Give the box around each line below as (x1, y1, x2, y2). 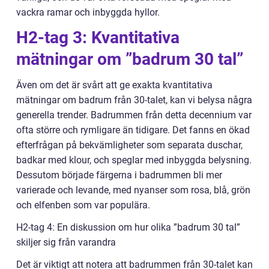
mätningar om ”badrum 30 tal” (16, 49, 243, 70)
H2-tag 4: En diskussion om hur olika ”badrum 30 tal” (16, 222, 240, 234)
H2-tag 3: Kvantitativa (16, 28, 180, 48)
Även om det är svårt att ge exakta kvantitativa (16, 79, 213, 91)
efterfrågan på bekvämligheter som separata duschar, (16, 139, 243, 151)
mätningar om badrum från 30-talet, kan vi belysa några (16, 94, 252, 106)
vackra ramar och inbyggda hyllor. (16, 7, 160, 19)
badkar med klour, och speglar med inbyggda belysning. (16, 154, 252, 166)
